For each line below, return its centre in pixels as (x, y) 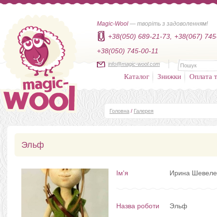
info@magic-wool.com (134, 64)
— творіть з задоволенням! (168, 24)
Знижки (169, 76)
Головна (119, 111)
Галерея (144, 111)
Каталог (137, 76)
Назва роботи (138, 206)
